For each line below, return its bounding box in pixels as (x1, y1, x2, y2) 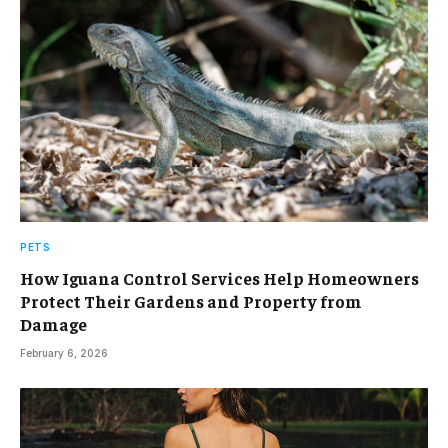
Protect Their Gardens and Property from (20, 290, 362, 313)
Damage (20, 313, 87, 336)
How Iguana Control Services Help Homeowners (20, 267, 419, 290)
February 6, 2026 (20, 347, 108, 360)
